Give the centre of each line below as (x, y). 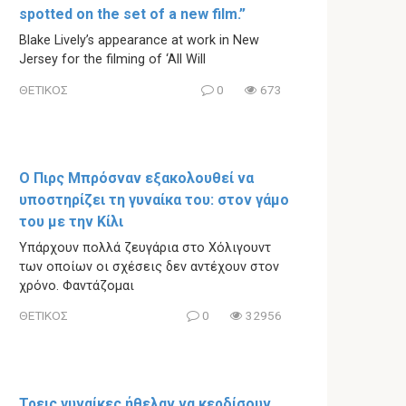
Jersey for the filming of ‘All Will (112, 60)
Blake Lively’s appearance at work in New (139, 41)
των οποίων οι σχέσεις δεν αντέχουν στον (149, 266)
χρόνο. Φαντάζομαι (77, 285)
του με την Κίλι (71, 221)
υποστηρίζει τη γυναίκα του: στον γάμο (154, 199)
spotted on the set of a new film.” (132, 14)
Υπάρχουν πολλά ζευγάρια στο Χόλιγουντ (145, 247)
